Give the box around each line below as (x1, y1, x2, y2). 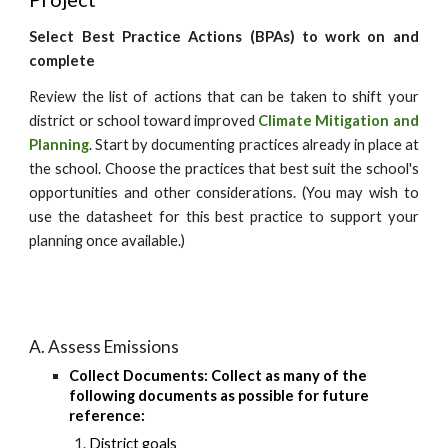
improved (194, 112, 259, 129)
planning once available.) (29, 232, 186, 249)
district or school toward (29, 112, 195, 129)
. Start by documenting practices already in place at (89, 136, 419, 153)
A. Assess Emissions (29, 336, 180, 357)
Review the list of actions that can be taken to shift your (29, 88, 419, 105)
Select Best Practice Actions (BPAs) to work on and (29, 28, 419, 45)
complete (29, 52, 96, 69)
